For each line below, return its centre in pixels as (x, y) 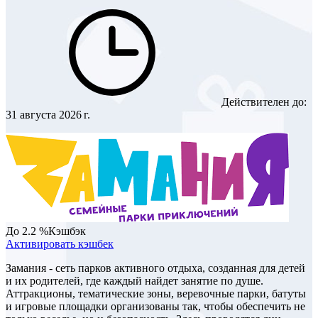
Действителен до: (263, 102)
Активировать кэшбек (60, 244)
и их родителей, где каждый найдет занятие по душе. (135, 281)
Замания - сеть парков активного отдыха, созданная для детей (155, 268)
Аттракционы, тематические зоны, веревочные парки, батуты (156, 294)
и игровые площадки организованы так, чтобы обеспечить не (155, 307)
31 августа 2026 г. (48, 115)
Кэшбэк (67, 231)
